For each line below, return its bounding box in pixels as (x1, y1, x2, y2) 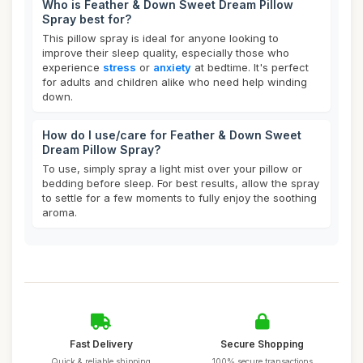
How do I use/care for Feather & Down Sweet (42, 128, 301, 142)
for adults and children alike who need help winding (42, 75, 307, 88)
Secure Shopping (220, 338, 304, 350)
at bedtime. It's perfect (191, 61, 309, 74)
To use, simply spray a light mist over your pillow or (42, 162, 302, 175)
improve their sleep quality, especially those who (42, 46, 289, 59)
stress (103, 61, 136, 74)
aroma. (42, 206, 77, 219)
